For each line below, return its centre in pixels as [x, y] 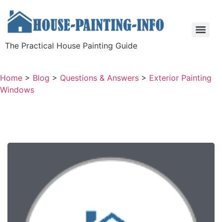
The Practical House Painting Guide [71, 46]
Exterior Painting [180, 78]
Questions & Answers [99, 78]
